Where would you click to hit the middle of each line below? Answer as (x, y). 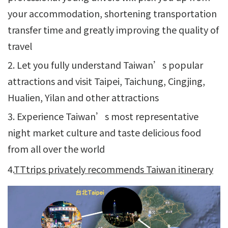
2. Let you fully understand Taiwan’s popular (105, 64)
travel (20, 46)
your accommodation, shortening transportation (112, 13)
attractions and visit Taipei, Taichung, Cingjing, (106, 81)
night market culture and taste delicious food (104, 132)
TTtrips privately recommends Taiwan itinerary (113, 169)
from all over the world (56, 148)
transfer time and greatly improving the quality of (113, 29)
